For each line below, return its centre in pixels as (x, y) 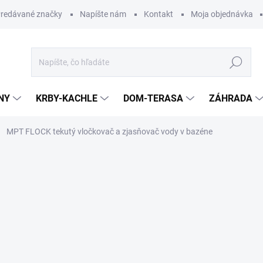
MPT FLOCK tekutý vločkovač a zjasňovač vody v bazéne (109, 131)
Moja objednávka (222, 14)
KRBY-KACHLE (67, 98)
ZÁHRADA (231, 98)
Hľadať (236, 63)
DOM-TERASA (153, 98)
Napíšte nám (103, 14)
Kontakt (159, 14)
